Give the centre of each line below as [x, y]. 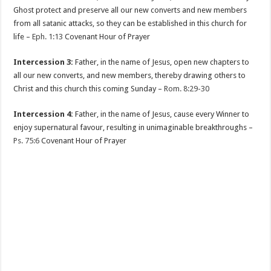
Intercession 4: [44, 114]
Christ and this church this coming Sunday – [89, 88]
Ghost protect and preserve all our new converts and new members [130, 10]
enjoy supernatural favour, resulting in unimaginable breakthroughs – [133, 127]
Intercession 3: [44, 62]
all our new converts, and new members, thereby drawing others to [130, 75]
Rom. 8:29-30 [187, 88]
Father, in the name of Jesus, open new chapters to [162, 62]
